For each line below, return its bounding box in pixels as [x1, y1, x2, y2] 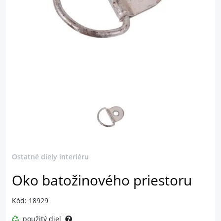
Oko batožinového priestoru [12, 171, 192, 189]
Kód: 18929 [12, 196, 48, 205]
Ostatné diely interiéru [12, 152, 89, 161]
